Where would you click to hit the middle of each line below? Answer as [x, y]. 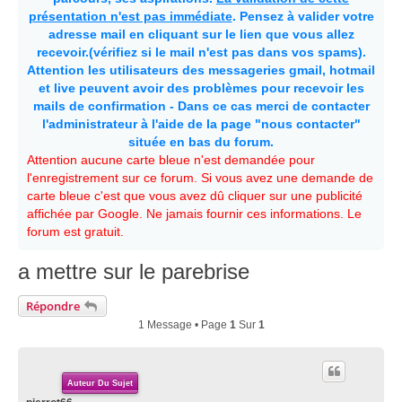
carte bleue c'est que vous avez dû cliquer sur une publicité [195, 196]
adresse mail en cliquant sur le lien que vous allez [201, 34]
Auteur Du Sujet [100, 383]
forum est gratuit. [75, 232]
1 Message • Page [184, 324]
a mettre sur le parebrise [134, 271]
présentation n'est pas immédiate [130, 16]
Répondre [53, 306]
